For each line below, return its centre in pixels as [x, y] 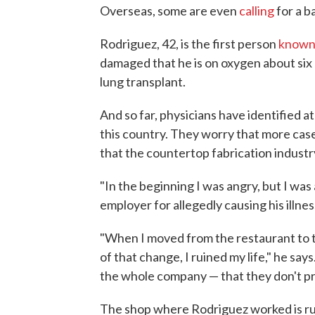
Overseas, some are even [169, 11]
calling [257, 11]
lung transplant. [143, 82]
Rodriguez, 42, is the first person [189, 44]
